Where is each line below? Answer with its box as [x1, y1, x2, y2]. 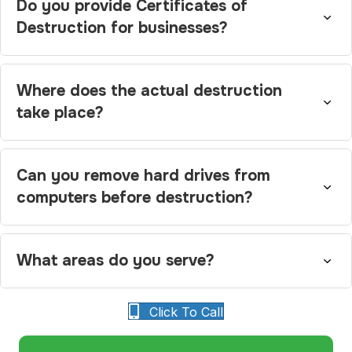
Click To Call [149, 303, 223, 320]
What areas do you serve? [16, 250, 214, 270]
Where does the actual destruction [16, 80, 282, 101]
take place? [16, 102, 104, 123]
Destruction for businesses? [16, 17, 228, 38]
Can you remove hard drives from [16, 165, 270, 185]
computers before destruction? [16, 187, 253, 207]
